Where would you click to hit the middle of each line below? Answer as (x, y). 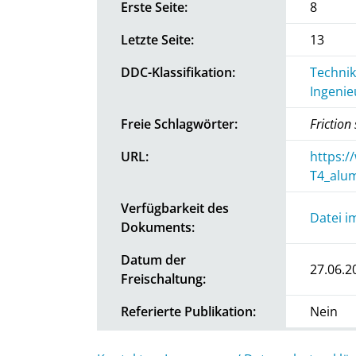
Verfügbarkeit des (175, 208)
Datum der (153, 259)
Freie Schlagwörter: (179, 124)
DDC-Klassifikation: (178, 72)
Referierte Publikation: (188, 311)
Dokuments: (158, 227)
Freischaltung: (163, 279)
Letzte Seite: (157, 39)
